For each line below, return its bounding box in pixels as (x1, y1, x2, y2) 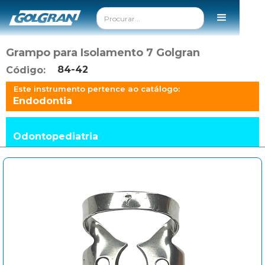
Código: (6, 64, 46, 76)
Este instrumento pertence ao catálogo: (14, 84, 180, 93)
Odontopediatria (13, 131, 98, 142)
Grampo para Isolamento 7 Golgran (6, 46, 200, 59)
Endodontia (13, 95, 72, 106)
